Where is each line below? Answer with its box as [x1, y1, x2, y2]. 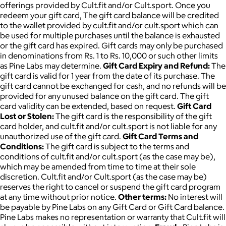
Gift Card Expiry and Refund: [103, 60, 210, 71]
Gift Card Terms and [123, 131, 198, 141]
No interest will [166, 191, 222, 202]
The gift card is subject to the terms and [44, 141, 189, 151]
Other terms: [118, 191, 166, 202]
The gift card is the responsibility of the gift [54, 110, 212, 121]
